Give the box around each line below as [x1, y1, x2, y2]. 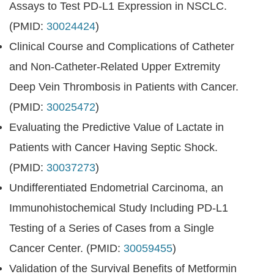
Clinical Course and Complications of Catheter [9, 40, 234, 53]
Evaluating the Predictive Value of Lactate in [9, 121, 224, 133]
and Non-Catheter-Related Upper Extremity [9, 61, 220, 73]
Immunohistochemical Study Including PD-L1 [9, 202, 228, 214]
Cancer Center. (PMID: [9, 242, 124, 254]
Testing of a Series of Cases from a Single [9, 222, 214, 234]
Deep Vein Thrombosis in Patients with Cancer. [9, 81, 239, 93]
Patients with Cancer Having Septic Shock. [9, 141, 218, 154]
